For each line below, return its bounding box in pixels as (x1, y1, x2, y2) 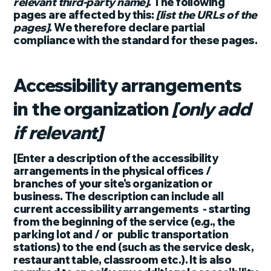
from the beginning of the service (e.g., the (13, 215, 235, 229)
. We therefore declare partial (49, 21, 205, 35)
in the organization (13, 97, 172, 120)
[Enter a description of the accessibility (13, 151, 218, 166)
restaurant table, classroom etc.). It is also (13, 253, 232, 267)
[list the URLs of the (156, 8, 257, 22)
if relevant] (13, 120, 103, 144)
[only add (172, 97, 251, 120)
